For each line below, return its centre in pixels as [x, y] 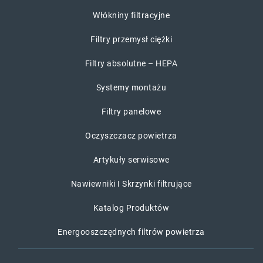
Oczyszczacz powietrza [131, 135]
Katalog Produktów [131, 208]
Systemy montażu [131, 87]
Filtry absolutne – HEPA [131, 63]
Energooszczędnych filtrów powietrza [131, 232]
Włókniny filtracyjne [131, 15]
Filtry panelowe [131, 111]
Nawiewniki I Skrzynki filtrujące [131, 183]
